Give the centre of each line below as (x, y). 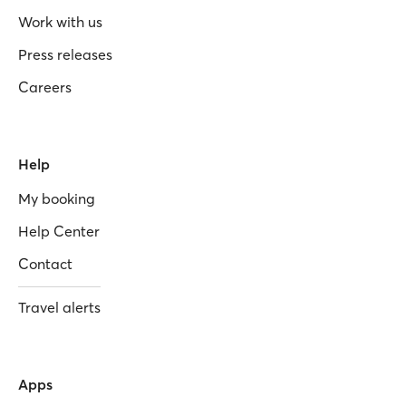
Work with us (60, 21)
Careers (45, 87)
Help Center (59, 231)
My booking (57, 198)
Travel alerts (59, 307)
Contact (45, 263)
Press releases (65, 54)
